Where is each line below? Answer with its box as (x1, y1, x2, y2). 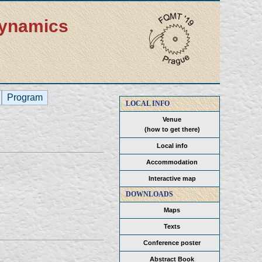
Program (7, 92, 43, 102)
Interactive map (148, 175, 196, 182)
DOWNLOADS (126, 190, 173, 198)
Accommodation (146, 158, 198, 166)
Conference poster (143, 239, 201, 246)
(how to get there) (144, 126, 200, 133)
